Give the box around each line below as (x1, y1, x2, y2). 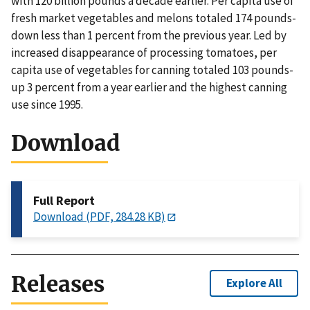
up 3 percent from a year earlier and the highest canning (11, 80, 287, 95)
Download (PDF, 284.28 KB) (33, 209, 165, 225)
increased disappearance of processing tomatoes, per (11, 45, 277, 61)
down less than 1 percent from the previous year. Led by (11, 28, 286, 44)
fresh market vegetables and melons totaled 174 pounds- (11, 10, 296, 26)
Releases (11, 271, 104, 299)
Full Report (33, 192, 95, 209)
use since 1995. (11, 97, 83, 113)
